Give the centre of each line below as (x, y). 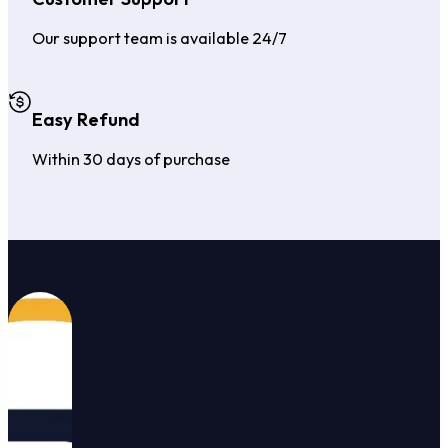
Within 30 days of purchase (131, 159)
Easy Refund (86, 119)
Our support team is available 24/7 (159, 38)
